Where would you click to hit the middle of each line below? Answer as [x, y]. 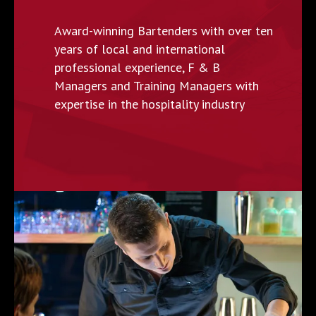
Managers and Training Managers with [157, 86]
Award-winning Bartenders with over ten [164, 31]
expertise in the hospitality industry [150, 104]
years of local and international [140, 49]
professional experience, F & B [138, 68]
